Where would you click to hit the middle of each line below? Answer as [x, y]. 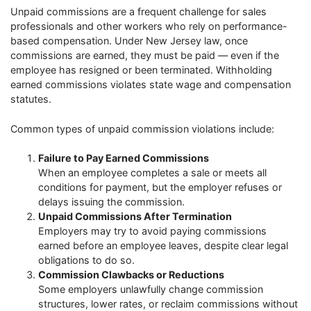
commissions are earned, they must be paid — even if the [145, 55]
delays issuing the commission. [111, 202]
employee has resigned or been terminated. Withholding [141, 69]
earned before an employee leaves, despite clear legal [163, 246]
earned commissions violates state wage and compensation [151, 84]
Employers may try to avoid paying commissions [152, 231]
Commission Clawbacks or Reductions [131, 275]
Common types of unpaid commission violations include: [142, 128]
